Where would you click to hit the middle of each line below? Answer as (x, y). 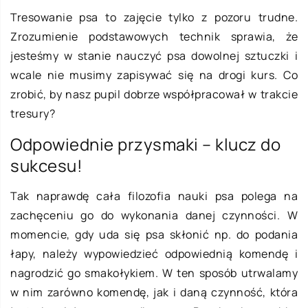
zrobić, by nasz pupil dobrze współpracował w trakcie (154, 94)
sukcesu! (46, 165)
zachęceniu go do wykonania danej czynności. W (154, 215)
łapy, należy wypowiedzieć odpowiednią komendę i (154, 253)
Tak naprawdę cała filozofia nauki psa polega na (154, 196)
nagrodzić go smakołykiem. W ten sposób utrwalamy (154, 273)
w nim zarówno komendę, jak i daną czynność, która (154, 292)
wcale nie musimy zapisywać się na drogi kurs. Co (154, 75)
